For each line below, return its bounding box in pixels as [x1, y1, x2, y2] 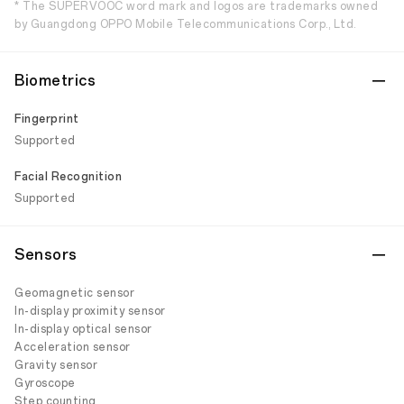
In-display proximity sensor [14, 305, 166, 317]
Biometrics [14, 72, 96, 89]
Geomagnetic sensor [14, 287, 134, 299]
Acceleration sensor [14, 341, 131, 353]
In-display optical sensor [14, 323, 152, 335]
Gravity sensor [14, 359, 97, 372]
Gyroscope [14, 377, 76, 390]
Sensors [14, 246, 78, 263]
